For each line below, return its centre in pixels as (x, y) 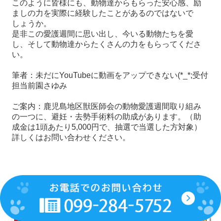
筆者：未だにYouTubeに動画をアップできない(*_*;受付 (110, 75)
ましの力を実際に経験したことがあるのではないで (103, 13)
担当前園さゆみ (40, 85)
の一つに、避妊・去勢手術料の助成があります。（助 (107, 116)
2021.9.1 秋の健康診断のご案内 (86, 194)
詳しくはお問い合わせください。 (71, 137)
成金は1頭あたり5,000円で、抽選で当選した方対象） (107, 127)
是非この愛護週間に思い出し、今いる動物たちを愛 (103, 34)
